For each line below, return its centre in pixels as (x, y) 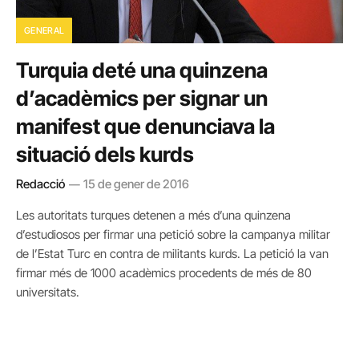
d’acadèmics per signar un (142, 98)
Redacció (40, 184)
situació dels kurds (105, 154)
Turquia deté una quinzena (142, 70)
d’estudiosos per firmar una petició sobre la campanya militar (173, 234)
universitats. (48, 292)
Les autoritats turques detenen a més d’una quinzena (153, 215)
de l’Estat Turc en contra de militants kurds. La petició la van (172, 253)
